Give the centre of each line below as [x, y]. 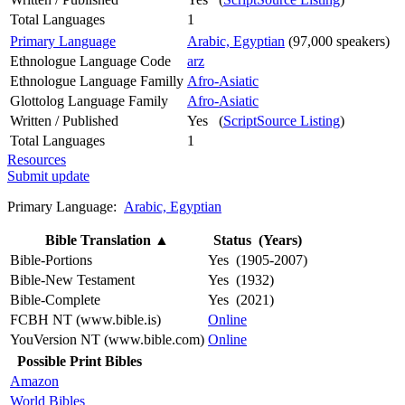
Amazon [34, 381]
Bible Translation [100, 240]
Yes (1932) [241, 279]
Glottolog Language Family [89, 100]
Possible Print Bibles [80, 361]
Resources [37, 159]
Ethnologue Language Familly [97, 80]
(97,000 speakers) [337, 41]
